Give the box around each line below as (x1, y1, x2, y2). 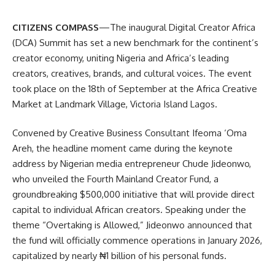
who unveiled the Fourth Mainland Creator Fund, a (12, 173, 219, 185)
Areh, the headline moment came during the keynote (12, 142, 233, 154)
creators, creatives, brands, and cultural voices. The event (12, 67, 252, 79)
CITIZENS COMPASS (12, 21, 99, 33)
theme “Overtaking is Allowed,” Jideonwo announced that (12, 219, 252, 231)
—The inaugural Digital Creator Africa (99, 21, 255, 33)
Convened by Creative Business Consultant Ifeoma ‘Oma (12, 127, 247, 139)
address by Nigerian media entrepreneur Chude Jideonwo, (12, 158, 251, 169)
